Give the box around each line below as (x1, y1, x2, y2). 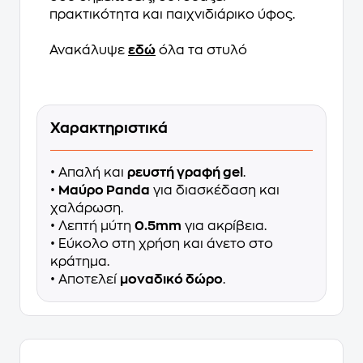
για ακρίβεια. (181, 220, 267, 233)
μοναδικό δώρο (120, 273, 223, 286)
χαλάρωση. (50, 202, 123, 215)
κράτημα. (50, 255, 109, 268)
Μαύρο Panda (58, 184, 150, 197)
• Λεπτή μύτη (50, 220, 135, 233)
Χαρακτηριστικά (50, 121, 168, 135)
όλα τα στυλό (156, 44, 247, 57)
